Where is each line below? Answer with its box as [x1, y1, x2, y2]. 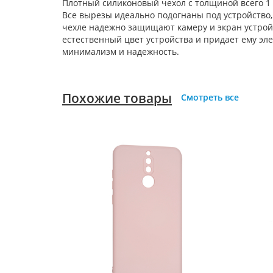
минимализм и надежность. [62, 46, 179, 58]
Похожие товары [62, 90, 172, 107]
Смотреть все [181, 91, 239, 104]
